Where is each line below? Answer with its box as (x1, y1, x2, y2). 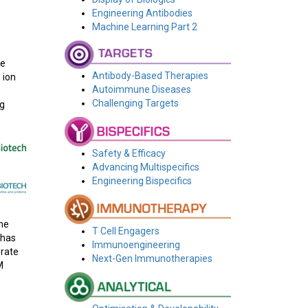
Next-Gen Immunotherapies (91, 253, 212, 265)
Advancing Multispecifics (91, 162, 199, 173)
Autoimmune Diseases (91, 84, 191, 96)
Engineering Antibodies (91, 7, 192, 19)
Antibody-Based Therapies (91, 70, 208, 82)
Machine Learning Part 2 (91, 21, 197, 32)
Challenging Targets (91, 98, 179, 109)
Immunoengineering (91, 239, 180, 251)
